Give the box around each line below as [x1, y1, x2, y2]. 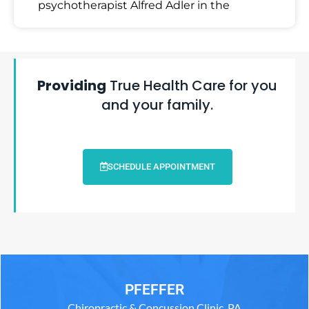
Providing [37, 75, 106, 95]
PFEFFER [125, 281, 184, 299]
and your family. [101, 94, 213, 114]
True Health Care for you [106, 75, 277, 95]
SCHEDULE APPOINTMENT [107, 161, 215, 172]
